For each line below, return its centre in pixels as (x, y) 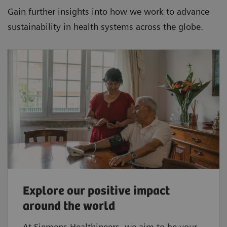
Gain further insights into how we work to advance (108, 12)
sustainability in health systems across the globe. (105, 27)
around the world (70, 207)
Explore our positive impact (96, 192)
